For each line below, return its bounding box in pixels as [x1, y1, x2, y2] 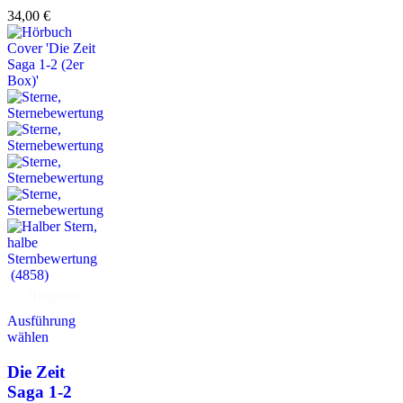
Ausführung [7, 313, 76, 329]
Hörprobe [27, 288, 82, 304]
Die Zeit [7, 363, 65, 382]
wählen [7, 329, 49, 345]
